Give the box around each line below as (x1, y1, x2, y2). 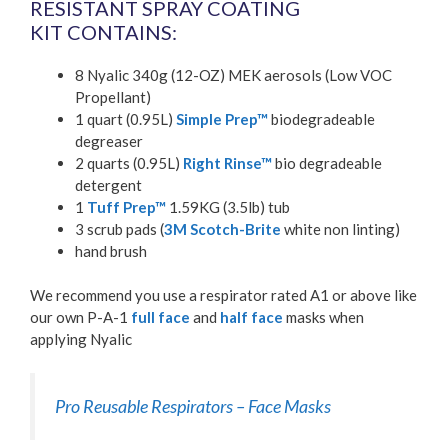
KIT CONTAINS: (30, 19, 177, 44)
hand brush (75, 241, 147, 260)
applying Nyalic (30, 330, 132, 349)
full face (131, 308, 190, 327)
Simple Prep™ (176, 109, 268, 128)
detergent (75, 175, 142, 194)
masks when (283, 308, 364, 327)
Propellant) (75, 87, 151, 106)
